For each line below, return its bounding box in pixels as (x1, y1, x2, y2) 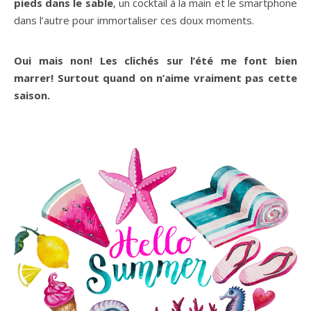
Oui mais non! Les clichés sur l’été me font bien (14, 53, 297, 67)
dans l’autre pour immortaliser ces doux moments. (14, 12, 254, 27)
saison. (14, 87, 50, 102)
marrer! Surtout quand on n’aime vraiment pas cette (14, 70, 297, 85)
